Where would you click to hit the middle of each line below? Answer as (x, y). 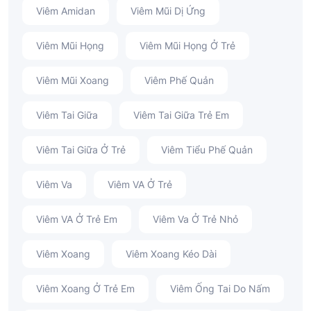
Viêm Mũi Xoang (73, 80)
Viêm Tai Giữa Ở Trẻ (81, 149)
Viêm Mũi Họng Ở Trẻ (187, 45)
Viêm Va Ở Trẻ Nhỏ (195, 219)
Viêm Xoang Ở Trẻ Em (85, 288)
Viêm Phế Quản (179, 80)
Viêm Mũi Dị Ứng (168, 10)
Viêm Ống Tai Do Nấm (220, 288)
